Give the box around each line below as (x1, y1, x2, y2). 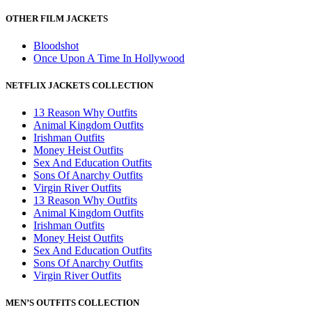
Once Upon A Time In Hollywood (33, 52, 185, 64)
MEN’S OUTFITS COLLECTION (6, 297, 139, 309)
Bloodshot (33, 39, 79, 52)
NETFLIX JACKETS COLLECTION (6, 79, 153, 91)
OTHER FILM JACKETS (6, 13, 108, 24)
